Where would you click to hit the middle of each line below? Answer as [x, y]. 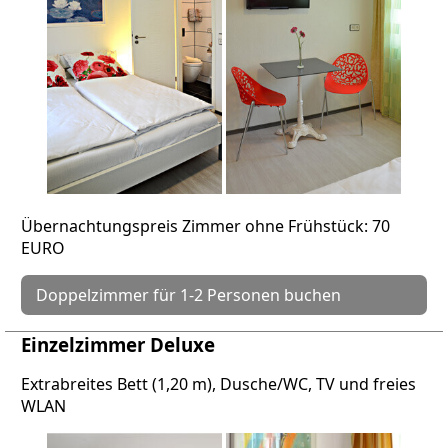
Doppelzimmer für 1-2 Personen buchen [188, 294]
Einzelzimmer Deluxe [118, 344]
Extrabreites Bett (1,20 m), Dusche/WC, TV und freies [218, 383]
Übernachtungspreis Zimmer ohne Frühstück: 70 [205, 225]
